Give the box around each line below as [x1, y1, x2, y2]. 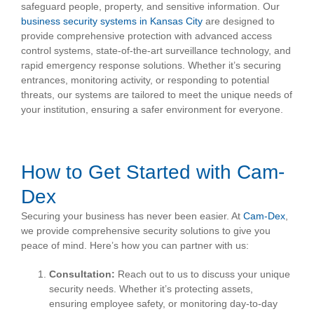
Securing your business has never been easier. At [21, 210, 243, 222]
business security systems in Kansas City [21, 15, 203, 27]
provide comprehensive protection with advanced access [21, 30, 272, 42]
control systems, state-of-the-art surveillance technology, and [21, 45, 291, 57]
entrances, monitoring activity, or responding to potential [21, 74, 269, 86]
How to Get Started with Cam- [21, 161, 285, 184]
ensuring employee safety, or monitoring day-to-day [49, 298, 278, 310]
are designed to [203, 15, 275, 27]
